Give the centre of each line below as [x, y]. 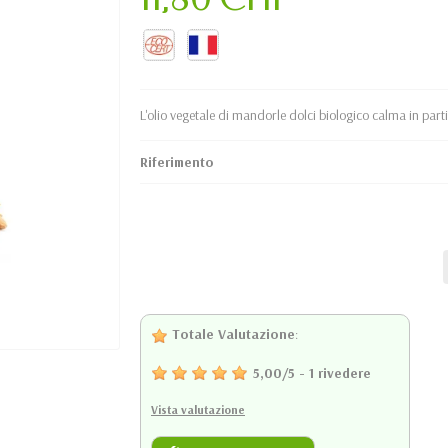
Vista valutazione [198, 409]
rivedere [344, 373]
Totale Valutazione [231, 334]
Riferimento [177, 162]
